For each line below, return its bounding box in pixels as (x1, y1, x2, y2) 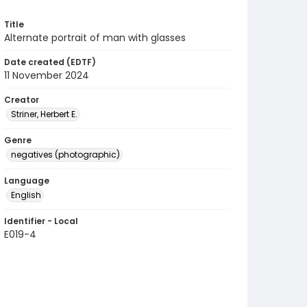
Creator (4, 94, 39, 106)
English (11, 189, 41, 201)
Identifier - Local (4, 215, 78, 227)
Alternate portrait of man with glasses (4, 31, 186, 45)
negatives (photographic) (11, 149, 120, 160)
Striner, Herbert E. (11, 108, 77, 120)
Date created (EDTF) (4, 56, 96, 68)
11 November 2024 (4, 69, 89, 82)
